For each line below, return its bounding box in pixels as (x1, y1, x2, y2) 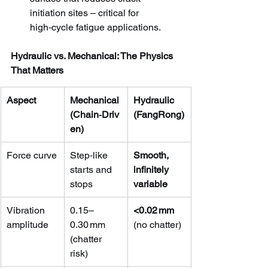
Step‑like (70, 149, 110, 161)
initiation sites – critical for (30, 7, 141, 19)
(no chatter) (133, 218, 181, 230)
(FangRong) (133, 108, 184, 120)
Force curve (7, 149, 57, 161)
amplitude (7, 218, 48, 230)
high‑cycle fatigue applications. (30, 21, 161, 33)
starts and (70, 163, 114, 175)
